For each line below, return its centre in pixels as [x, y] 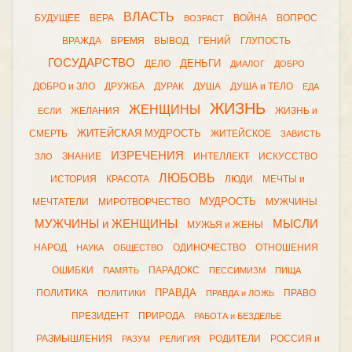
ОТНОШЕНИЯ [287, 247]
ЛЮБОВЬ [187, 178]
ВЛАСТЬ [149, 17]
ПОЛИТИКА [62, 293]
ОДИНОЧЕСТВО [209, 247]
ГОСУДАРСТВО [91, 63]
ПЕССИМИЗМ [237, 270]
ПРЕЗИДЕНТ [100, 316]
